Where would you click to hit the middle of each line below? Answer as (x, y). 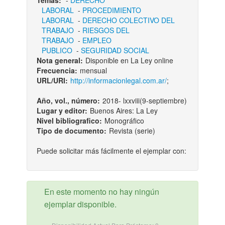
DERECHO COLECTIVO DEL (128, 20)
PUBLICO (57, 50)
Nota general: (60, 60)
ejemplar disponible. (80, 204)
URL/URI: (52, 80)
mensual (93, 70)
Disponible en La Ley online (129, 60)
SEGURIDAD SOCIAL (115, 50)
